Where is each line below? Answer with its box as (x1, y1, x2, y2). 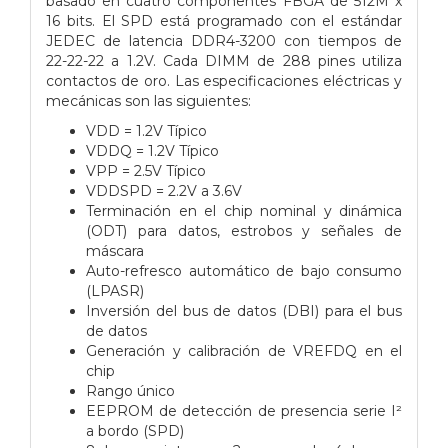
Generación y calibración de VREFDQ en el (86, 341, 402, 360)
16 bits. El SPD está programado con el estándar (46, 11, 402, 30)
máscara (86, 241, 144, 260)
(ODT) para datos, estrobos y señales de (86, 221, 402, 240)
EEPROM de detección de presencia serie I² (86, 401, 402, 420)
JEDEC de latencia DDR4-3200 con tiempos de (46, 31, 402, 50)
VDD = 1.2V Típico (86, 121, 207, 140)
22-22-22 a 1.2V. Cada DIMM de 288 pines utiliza (46, 51, 402, 70)
